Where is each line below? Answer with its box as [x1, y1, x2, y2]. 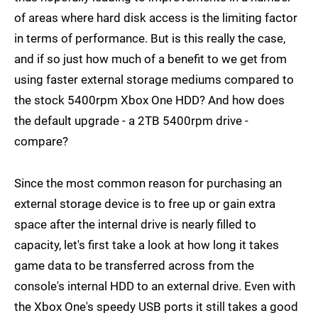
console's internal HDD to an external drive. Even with [14, 279, 295, 294]
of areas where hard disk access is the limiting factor [14, 11, 297, 26]
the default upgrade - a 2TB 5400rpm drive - [14, 114, 248, 128]
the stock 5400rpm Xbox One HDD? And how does [14, 93, 285, 108]
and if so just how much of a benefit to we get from [14, 52, 287, 67]
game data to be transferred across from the [14, 258, 254, 273]
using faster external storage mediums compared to [14, 72, 294, 87]
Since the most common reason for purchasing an [14, 176, 282, 191]
